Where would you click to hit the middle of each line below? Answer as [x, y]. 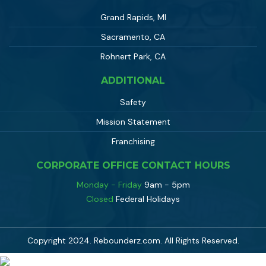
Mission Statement [133, 122]
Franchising [133, 142]
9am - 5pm [167, 185]
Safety [133, 102]
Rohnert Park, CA [133, 57]
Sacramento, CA [133, 37]
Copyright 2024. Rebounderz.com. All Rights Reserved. [133, 241]
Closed [100, 199]
